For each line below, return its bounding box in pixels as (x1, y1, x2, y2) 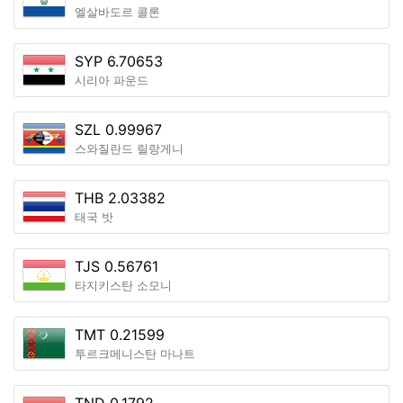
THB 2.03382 (75, 189, 166, 207)
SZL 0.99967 (75, 121, 162, 139)
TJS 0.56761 (75, 257, 158, 275)
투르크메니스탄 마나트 (75, 347, 195, 361)
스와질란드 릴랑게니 (75, 142, 184, 156)
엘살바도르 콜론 (75, 5, 160, 19)
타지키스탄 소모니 (75, 279, 172, 292)
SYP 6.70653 (75, 52, 163, 70)
